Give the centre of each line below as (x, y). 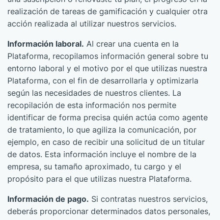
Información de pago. (48, 199)
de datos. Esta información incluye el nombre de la (102, 154)
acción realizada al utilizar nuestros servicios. (92, 24)
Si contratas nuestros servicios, (148, 199)
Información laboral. (46, 44)
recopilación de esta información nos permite (92, 105)
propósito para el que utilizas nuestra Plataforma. (99, 179)
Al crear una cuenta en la (131, 44)
